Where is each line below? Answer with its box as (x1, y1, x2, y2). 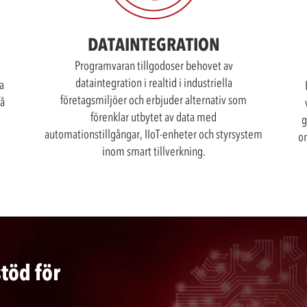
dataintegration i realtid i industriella (75, 75, 232, 90)
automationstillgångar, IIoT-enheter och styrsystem (45, 127, 262, 142)
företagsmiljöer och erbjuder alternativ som (60, 93, 247, 108)
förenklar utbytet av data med (90, 110, 217, 125)
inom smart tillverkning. (101, 144, 206, 159)
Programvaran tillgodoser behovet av (74, 58, 233, 73)
